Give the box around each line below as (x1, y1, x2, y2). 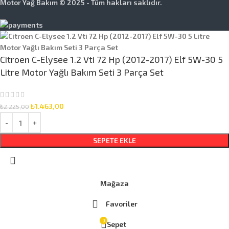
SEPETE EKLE (93, 136, 136, 145)
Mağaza (100, 179, 129, 188)
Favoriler (105, 199, 138, 209)
